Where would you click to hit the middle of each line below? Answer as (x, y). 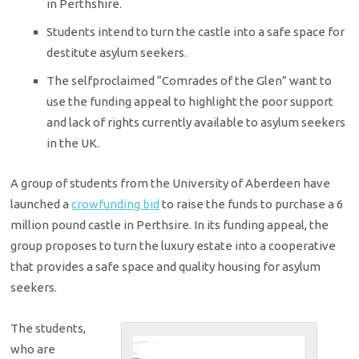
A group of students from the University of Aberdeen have (171, 184)
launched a (41, 204)
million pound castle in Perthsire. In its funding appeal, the (170, 225)
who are (33, 349)
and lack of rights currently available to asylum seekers (196, 123)
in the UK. (73, 143)
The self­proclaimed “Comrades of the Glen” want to (190, 81)
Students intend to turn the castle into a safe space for (196, 32)
